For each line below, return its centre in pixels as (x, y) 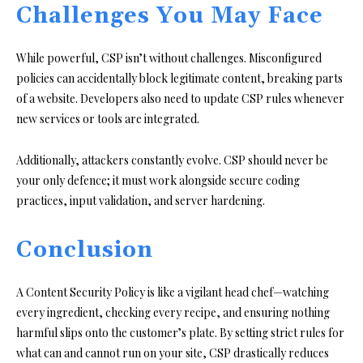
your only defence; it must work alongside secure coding (158, 180)
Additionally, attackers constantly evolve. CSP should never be (172, 160)
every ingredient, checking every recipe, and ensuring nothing (173, 312)
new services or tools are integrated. (108, 118)
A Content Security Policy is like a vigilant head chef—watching (173, 292)
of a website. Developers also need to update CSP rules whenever (180, 98)
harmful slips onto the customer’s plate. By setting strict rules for (180, 332)
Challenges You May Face (170, 16)
